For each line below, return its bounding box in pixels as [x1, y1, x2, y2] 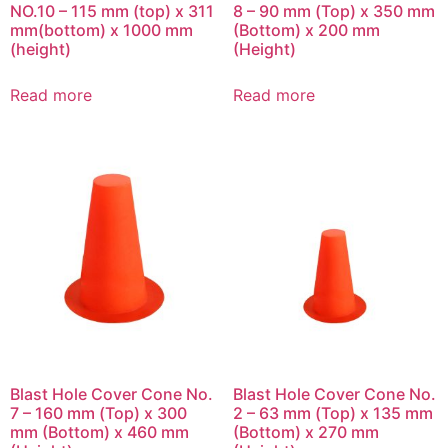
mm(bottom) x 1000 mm [10, 20, 193, 41]
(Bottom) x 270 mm [232, 421, 379, 442]
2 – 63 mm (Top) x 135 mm [232, 402, 433, 423]
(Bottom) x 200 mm [232, 20, 380, 41]
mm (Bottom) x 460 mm [10, 421, 189, 442]
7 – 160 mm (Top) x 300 [10, 402, 187, 423]
